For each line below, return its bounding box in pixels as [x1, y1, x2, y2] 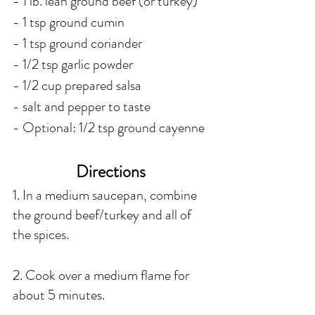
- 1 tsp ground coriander [13, 33, 142, 54]
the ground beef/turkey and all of [13, 205, 194, 226]
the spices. [13, 224, 69, 245]
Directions [76, 160, 149, 184]
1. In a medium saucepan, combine [13, 185, 200, 206]
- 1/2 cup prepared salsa [13, 75, 144, 96]
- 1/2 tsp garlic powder [13, 54, 133, 75]
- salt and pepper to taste [13, 96, 150, 117]
